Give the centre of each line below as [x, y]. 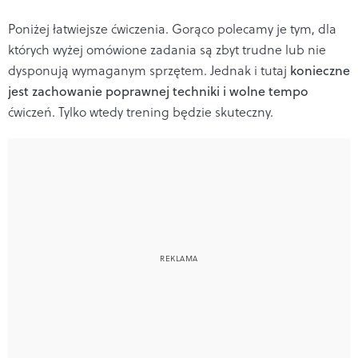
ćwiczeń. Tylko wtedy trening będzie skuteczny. [141, 111]
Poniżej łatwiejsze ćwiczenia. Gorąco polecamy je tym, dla [172, 28]
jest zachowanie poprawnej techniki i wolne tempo [158, 91]
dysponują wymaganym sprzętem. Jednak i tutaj [149, 70]
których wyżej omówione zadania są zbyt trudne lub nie [167, 49]
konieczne [320, 70]
